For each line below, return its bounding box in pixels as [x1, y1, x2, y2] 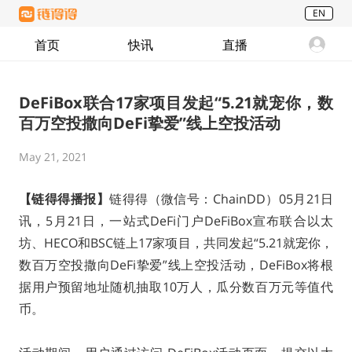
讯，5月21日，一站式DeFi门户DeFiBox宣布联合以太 [18, 212, 334, 229]
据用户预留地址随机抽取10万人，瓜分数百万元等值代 [18, 278, 334, 295]
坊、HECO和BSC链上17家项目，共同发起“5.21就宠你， [18, 234, 334, 251]
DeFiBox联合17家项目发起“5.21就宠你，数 [18, 92, 334, 113]
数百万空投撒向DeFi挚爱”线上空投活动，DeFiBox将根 [18, 256, 334, 273]
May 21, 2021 [18, 149, 87, 164]
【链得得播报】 [18, 190, 110, 207]
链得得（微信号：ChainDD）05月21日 [109, 190, 334, 207]
